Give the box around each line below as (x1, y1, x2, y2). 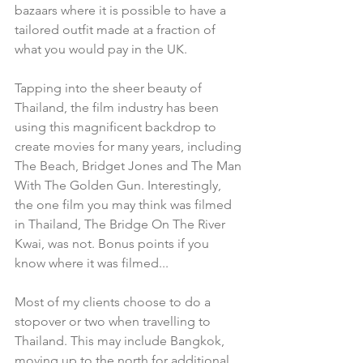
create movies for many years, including (15, 139, 245, 155)
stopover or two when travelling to (15, 314, 214, 330)
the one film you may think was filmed (15, 197, 235, 213)
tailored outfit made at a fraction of (15, 22, 219, 38)
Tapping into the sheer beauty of (15, 80, 205, 96)
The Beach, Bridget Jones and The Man (15, 158, 245, 174)
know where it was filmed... (15, 255, 169, 271)
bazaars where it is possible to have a (15, 2, 229, 19)
